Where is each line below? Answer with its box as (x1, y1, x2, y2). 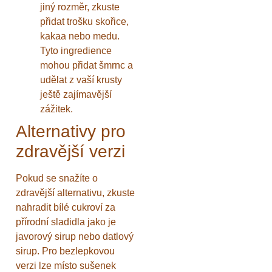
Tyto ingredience (40, 46, 112, 56)
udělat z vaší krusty (40, 75, 122, 86)
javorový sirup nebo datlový (16, 231, 134, 242)
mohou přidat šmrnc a (40, 60, 133, 71)
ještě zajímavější (40, 89, 112, 100)
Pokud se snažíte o (16, 173, 98, 184)
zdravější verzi (16, 142, 125, 161)
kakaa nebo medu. (40, 31, 120, 42)
